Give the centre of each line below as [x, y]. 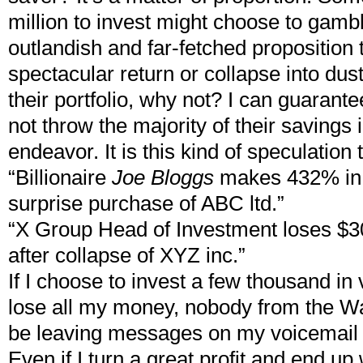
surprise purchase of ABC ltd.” [146, 203]
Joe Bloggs [163, 177]
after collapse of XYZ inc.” [127, 255]
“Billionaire [60, 177]
